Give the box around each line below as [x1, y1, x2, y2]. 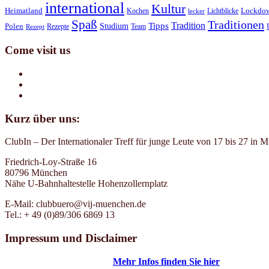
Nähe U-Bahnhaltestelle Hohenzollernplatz [5, 178, 168, 189]
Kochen [127, 7, 149, 16]
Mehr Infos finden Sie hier [113, 256, 220, 267]
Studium [100, 22, 128, 31]
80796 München [5, 168, 67, 178]
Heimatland [5, 7, 43, 16]
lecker [188, 8, 205, 15]
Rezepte [47, 22, 69, 31]
